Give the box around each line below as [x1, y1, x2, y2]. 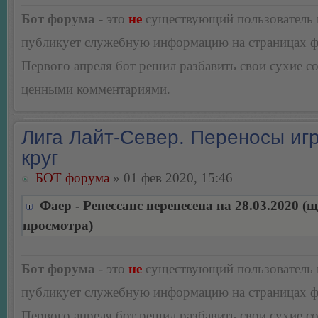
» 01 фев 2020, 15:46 [109, 170, 233, 186]
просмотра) [23, 218, 93, 234]
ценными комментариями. [21, 82, 170, 97]
